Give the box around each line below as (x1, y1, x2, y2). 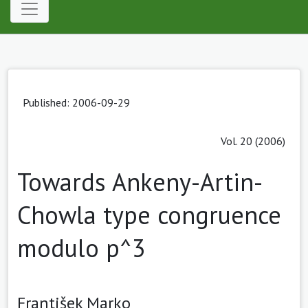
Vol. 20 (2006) (221, 133, 285, 148)
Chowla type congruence (17, 198, 281, 231)
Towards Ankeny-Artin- (17, 165, 263, 198)
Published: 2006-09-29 (23, 95, 130, 109)
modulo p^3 (17, 231, 146, 264)
